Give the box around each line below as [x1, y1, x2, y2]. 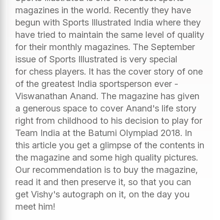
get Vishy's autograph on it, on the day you [15, 189, 190, 199]
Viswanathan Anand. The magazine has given [15, 90, 199, 101]
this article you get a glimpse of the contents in [15, 139, 204, 150]
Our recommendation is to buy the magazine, [15, 164, 198, 175]
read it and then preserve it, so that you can [15, 176, 191, 187]
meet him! [15, 201, 55, 212]
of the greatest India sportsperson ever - [15, 78, 178, 89]
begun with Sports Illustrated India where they [15, 17, 201, 27]
